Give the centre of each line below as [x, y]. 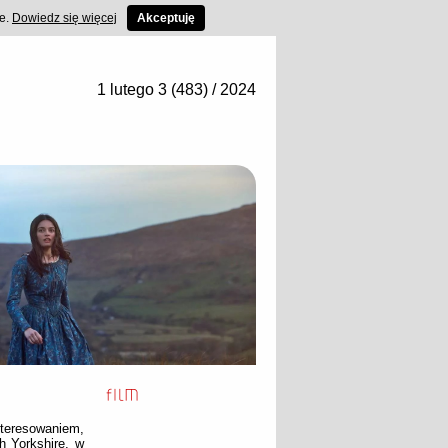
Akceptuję [166, 18]
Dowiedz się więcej [64, 18]
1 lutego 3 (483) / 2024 [176, 89]
